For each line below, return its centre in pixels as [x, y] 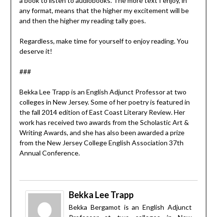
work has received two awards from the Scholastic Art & [104, 122]
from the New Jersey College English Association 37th [101, 142]
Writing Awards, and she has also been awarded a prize [102, 132]
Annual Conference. [49, 153]
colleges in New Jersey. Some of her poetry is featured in [104, 102]
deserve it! [36, 51]
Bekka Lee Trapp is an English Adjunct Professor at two [103, 92]
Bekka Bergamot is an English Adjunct [130, 207]
